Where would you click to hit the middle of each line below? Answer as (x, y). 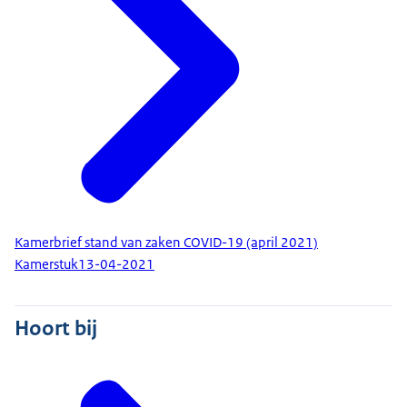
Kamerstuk (46, 265)
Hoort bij (56, 328)
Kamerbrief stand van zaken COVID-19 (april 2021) (166, 242)
